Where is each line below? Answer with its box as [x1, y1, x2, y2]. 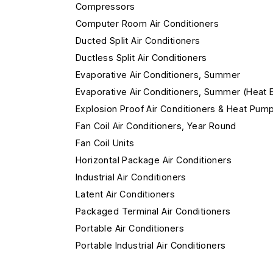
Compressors [76, 1, 135, 12]
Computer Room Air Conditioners [76, 18, 219, 29]
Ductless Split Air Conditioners [76, 52, 207, 63]
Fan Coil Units [76, 138, 135, 148]
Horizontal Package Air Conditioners [76, 155, 232, 165]
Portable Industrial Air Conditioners [76, 240, 226, 250]
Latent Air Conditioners [76, 189, 175, 199]
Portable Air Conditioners [76, 223, 184, 233]
